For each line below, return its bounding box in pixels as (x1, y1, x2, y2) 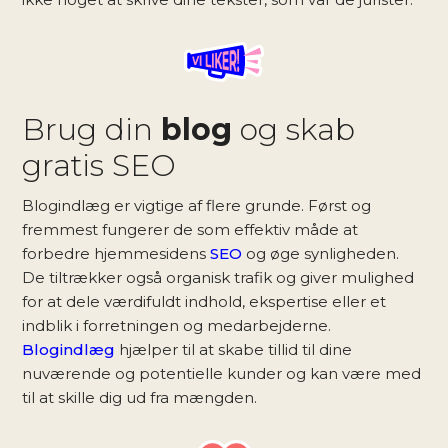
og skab (232, 110, 356, 148)
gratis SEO (22, 146, 177, 184)
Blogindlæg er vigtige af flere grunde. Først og (22, 195, 372, 215)
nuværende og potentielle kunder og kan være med (22, 363, 422, 383)
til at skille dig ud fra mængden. (22, 387, 258, 407)
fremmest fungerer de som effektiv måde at (22, 219, 359, 239)
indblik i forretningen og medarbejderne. (22, 315, 332, 335)
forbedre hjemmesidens (22, 243, 211, 263)
